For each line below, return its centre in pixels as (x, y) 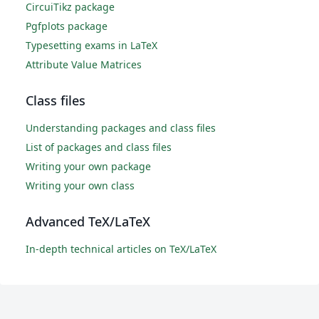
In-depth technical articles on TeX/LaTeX (121, 249)
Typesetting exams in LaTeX (91, 46)
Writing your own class (80, 186)
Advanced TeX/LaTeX (88, 222)
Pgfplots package (67, 26)
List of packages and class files (99, 147)
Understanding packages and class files (121, 128)
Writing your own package (88, 167)
